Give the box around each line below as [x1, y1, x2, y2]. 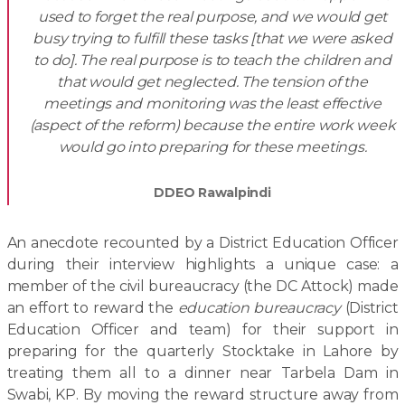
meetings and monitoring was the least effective [43, 95, 381, 112]
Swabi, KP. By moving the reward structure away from [6, 386, 399, 403]
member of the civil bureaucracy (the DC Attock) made [6, 278, 399, 295]
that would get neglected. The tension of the [57, 73, 368, 90]
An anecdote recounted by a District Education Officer [6, 234, 399, 251]
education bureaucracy [177, 299, 345, 316]
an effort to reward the [6, 299, 178, 316]
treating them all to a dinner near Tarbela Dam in [6, 364, 399, 381]
